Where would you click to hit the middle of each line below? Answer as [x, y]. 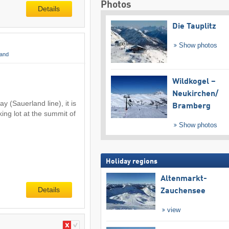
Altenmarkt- [184, 179]
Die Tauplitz [194, 27]
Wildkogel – [194, 82]
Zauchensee [183, 191]
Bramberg [191, 106]
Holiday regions [131, 161]
